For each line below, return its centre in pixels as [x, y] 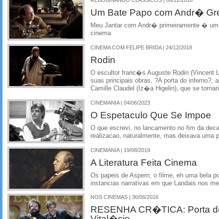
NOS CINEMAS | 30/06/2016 [124, 197]
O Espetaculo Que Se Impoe [151, 115]
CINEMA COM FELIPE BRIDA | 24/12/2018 [141, 48]
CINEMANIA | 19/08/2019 [120, 150]
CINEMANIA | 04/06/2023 [120, 102]
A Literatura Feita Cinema [144, 162]
